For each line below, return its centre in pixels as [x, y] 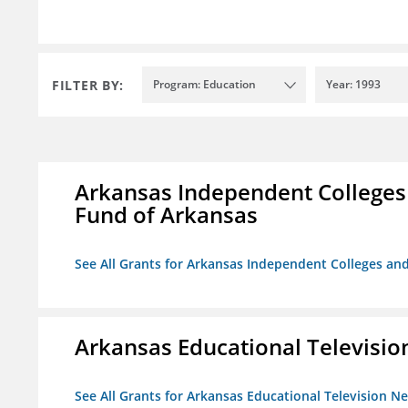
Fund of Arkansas [166, 215]
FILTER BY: [88, 85]
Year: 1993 [353, 85]
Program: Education [204, 85]
